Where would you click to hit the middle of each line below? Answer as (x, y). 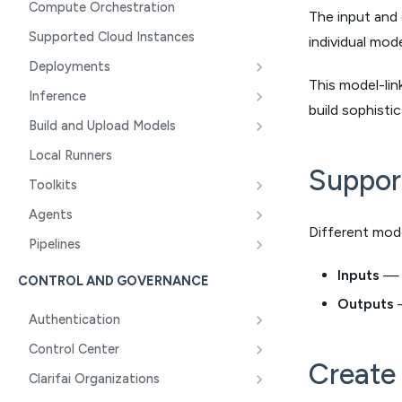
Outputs (366, 304)
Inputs (358, 275)
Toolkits (53, 185)
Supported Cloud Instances (112, 37)
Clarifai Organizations (94, 379)
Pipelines (55, 244)
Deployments (70, 66)
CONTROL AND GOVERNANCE (114, 281)
